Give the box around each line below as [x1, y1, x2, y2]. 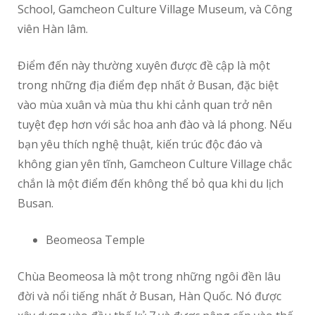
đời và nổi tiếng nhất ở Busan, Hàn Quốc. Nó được [18, 288, 281, 304]
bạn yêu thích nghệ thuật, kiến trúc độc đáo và [18, 136, 262, 153]
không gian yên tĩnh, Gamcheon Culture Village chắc [18, 156, 292, 172]
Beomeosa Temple [46, 232, 145, 248]
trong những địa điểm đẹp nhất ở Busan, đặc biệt [18, 77, 278, 94]
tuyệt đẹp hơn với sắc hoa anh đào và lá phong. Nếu [18, 117, 292, 133]
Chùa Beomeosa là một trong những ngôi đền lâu [18, 269, 281, 285]
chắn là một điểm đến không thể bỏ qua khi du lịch [18, 176, 283, 192]
